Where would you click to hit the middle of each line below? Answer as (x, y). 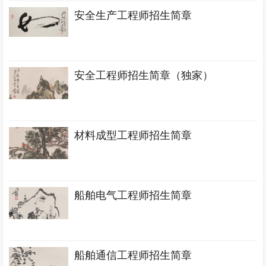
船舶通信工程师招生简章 (133, 255)
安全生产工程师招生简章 (133, 15)
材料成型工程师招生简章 (133, 135)
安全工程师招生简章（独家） (144, 75)
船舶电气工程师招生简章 (133, 195)
